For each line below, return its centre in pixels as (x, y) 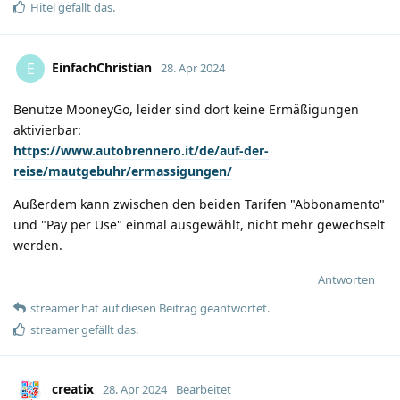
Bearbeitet (204, 389)
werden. (38, 245)
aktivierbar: (47, 129)
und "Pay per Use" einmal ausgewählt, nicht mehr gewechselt (199, 224)
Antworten (346, 279)
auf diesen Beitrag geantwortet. (184, 308)
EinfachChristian (102, 67)
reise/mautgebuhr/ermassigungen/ (123, 171)
